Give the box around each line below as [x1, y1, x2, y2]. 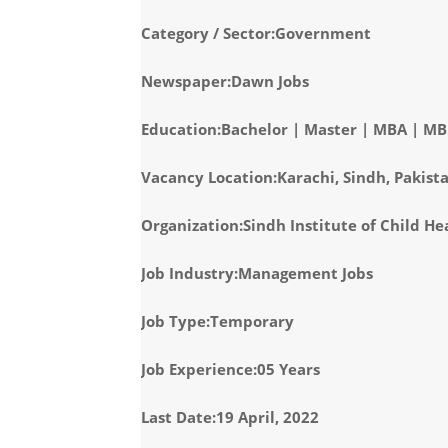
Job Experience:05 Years [140, 359, 320, 379]
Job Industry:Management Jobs [140, 263, 373, 283]
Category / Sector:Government [140, 23, 371, 43]
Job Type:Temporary [140, 311, 294, 331]
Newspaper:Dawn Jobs [140, 71, 309, 91]
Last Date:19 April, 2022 [140, 407, 319, 427]
